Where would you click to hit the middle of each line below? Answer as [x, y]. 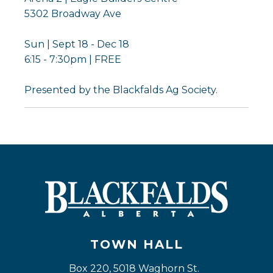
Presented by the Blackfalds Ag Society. [121, 90]
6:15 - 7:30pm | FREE [73, 59]
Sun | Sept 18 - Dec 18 [77, 44]
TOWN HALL [136, 244]
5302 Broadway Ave [73, 13]
